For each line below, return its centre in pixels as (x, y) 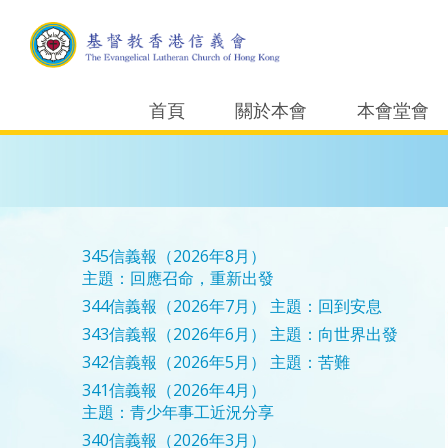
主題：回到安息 (324, 306)
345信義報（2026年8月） (174, 256)
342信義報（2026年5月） (174, 362)
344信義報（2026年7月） (174, 306)
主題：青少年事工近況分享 (178, 412)
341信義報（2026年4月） (174, 390)
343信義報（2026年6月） (174, 334)
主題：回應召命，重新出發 (178, 278)
